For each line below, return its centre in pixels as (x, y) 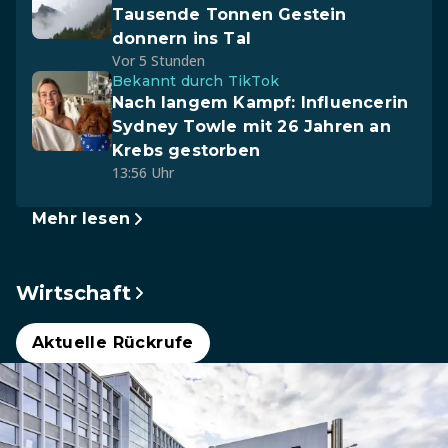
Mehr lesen (81, 218)
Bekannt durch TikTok (195, 81)
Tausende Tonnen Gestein (229, 14)
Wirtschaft (73, 293)
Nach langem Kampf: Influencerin (260, 102)
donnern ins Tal (181, 38)
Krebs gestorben (186, 150)
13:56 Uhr (143, 172)
